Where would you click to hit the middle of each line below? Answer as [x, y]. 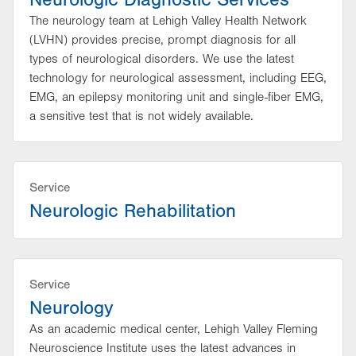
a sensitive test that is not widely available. [141, 116]
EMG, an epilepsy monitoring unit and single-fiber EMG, [176, 97]
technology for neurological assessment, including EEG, [178, 78]
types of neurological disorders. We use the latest [162, 59]
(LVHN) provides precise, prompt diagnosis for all [163, 40]
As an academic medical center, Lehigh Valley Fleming [174, 329]
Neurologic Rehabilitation [133, 211]
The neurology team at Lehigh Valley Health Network [168, 21]
